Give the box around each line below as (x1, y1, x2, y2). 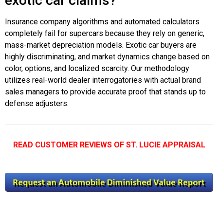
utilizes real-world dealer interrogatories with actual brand (5, 75, 201, 85)
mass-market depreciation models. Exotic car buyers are (5, 40, 197, 50)
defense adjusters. (5, 98, 69, 108)
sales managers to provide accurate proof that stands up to (5, 87, 206, 96)
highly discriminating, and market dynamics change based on (5, 52, 210, 61)
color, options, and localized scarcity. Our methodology (5, 63, 189, 73)
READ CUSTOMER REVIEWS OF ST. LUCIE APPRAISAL (13, 140, 205, 149)
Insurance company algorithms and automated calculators (5, 17, 200, 26)
